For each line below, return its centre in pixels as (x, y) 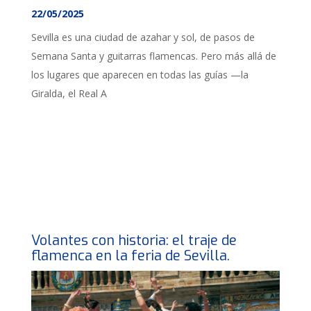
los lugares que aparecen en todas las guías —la (140, 74)
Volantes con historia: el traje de (134, 241)
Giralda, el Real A (69, 93)
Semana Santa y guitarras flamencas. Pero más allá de (154, 56)
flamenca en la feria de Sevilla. (131, 256)
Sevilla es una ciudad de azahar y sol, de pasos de (143, 37)
